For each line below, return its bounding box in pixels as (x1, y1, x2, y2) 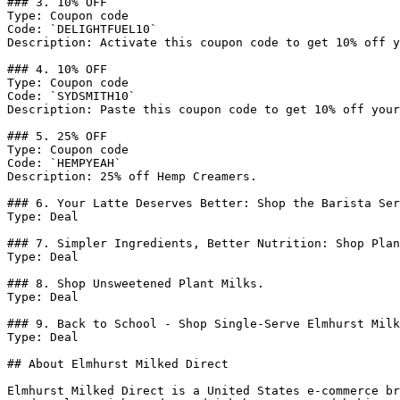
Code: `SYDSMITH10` (7, 89, 136, 103)
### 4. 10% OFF (7, 62, 107, 76)
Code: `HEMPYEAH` (7, 156, 121, 170)
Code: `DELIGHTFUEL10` (7, 22, 157, 36)
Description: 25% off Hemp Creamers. (7, 170, 257, 183)
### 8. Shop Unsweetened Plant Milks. (7, 277, 264, 290)
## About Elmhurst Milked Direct (7, 357, 229, 371)
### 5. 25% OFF (7, 129, 107, 143)
